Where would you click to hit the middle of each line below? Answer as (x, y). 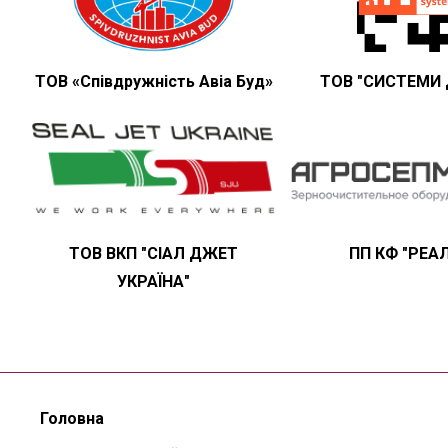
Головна (72, 419)
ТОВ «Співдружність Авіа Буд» (153, 82)
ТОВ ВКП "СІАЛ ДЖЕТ (154, 254)
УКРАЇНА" (154, 282)
